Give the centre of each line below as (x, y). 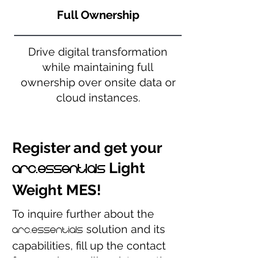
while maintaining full (98, 67)
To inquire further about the (83, 214)
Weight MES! (57, 190)
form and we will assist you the (93, 261)
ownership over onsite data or (98, 82)
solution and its (124, 229)
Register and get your (87, 148)
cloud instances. (98, 98)
